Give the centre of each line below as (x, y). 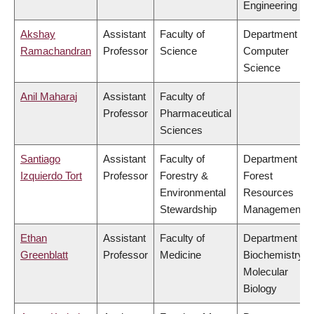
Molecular (266, 272)
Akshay (38, 34)
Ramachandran (56, 51)
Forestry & (184, 176)
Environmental (193, 193)
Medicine (180, 255)
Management (273, 210)
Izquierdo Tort (51, 176)
